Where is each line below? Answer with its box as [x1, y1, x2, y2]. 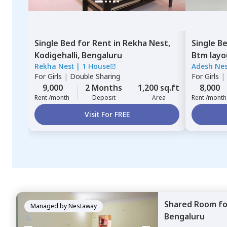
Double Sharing [70, 71, 120, 81]
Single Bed [34, 37, 78, 49]
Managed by [30, 202, 67, 210]
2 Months [85, 82, 122, 93]
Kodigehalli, [34, 50, 82, 61]
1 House [82, 61, 110, 71]
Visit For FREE [84, 109, 130, 119]
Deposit [92, 93, 116, 102]
